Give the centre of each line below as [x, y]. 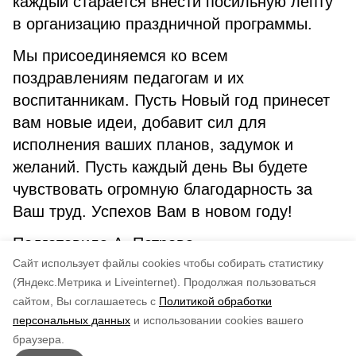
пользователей [203, 330]
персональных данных [72, 320]
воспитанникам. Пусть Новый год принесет [171, 100]
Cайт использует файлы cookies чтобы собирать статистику [168, 263]
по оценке [126, 330]
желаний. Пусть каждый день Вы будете [160, 167]
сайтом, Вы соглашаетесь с [84, 301]
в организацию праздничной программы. [163, 24]
